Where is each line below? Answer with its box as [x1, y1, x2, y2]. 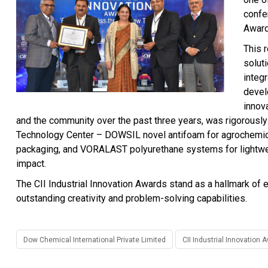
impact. [16, 158, 46, 169]
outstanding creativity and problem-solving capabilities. [16, 193, 247, 204]
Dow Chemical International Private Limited [23, 236, 166, 244]
